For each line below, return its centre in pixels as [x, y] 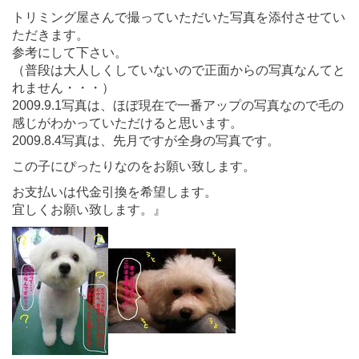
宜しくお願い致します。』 [89, 209]
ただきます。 [50, 34]
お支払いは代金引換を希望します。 [115, 192]
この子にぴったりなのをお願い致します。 [134, 166]
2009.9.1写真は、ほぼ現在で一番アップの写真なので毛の [178, 105]
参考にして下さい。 [70, 52]
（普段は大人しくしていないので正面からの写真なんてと [179, 70]
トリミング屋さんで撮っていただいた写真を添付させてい [179, 17]
